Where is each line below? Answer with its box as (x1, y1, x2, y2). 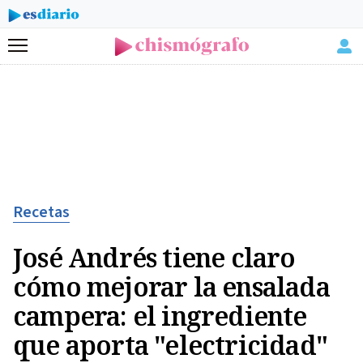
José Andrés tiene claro (13, 240, 296, 275)
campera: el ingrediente (13, 298, 307, 333)
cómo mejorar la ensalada (13, 269, 330, 304)
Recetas (13, 201, 70, 224)
